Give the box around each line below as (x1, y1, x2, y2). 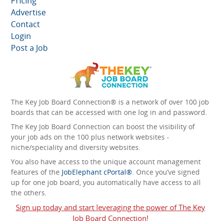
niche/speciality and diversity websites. (11, 142, 141, 152)
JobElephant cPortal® (62, 167, 132, 177)
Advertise (11, 6, 46, 18)
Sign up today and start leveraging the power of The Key (16, 202, 205, 212)
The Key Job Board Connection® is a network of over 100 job (11, 97, 209, 107)
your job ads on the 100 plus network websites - (11, 132, 169, 142)
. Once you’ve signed (132, 167, 200, 177)
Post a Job (11, 42, 48, 53)
